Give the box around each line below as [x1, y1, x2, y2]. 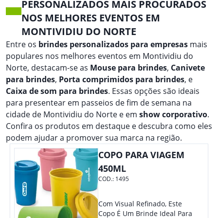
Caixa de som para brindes [6, 86, 108, 96]
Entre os [6, 39, 38, 50]
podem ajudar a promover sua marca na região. [6, 132, 182, 143]
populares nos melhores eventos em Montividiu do [6, 51, 193, 61]
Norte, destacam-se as [6, 62, 90, 73]
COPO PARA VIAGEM [98, 149, 184, 161]
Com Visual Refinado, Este [98, 199, 182, 208]
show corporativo [139, 109, 207, 120]
